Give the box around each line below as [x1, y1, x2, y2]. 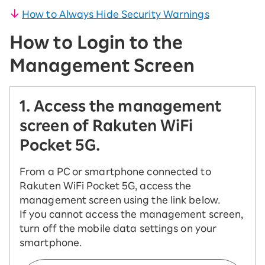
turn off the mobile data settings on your [20, 224, 217, 233]
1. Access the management [20, 99, 222, 113]
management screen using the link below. [20, 195, 220, 205]
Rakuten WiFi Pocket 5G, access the [20, 181, 192, 190]
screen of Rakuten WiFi [20, 118, 193, 132]
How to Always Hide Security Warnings [22, 9, 209, 19]
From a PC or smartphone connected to [20, 167, 211, 176]
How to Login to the [9, 34, 183, 50]
